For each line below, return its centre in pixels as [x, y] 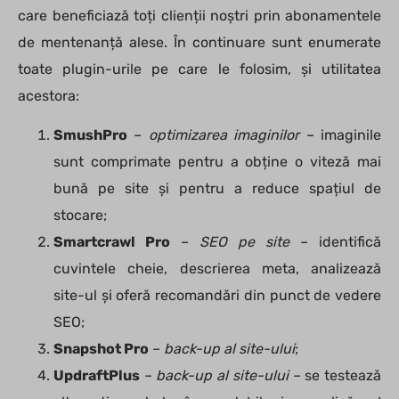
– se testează [335, 376]
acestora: [49, 95]
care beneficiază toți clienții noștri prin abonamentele [199, 15]
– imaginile [344, 135]
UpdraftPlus [97, 376]
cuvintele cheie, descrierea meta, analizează [217, 269]
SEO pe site [244, 242]
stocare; [80, 216]
